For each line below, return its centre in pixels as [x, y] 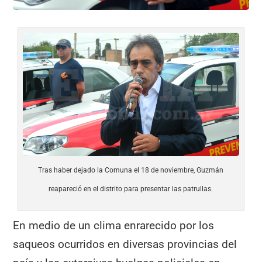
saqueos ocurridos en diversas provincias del [125, 244]
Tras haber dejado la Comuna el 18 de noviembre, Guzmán [131, 170]
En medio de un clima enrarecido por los [114, 226]
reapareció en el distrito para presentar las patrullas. [131, 189]
